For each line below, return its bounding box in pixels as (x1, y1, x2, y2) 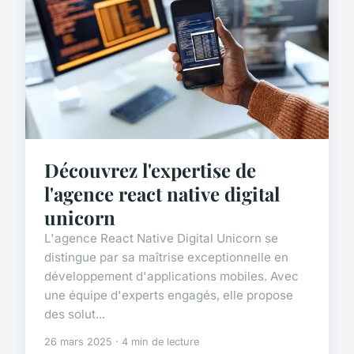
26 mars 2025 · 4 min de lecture (44, 335, 199, 348)
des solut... (44, 306, 105, 322)
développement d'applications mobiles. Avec (44, 268, 299, 284)
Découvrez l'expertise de (44, 156, 256, 183)
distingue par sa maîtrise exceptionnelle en (44, 249, 288, 265)
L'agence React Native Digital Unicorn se (44, 230, 278, 246)
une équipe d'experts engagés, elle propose (44, 287, 293, 303)
